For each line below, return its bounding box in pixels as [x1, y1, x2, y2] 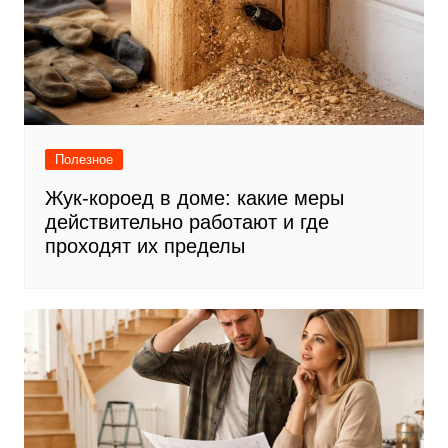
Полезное [54, 151, 113, 167]
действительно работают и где [44, 210, 329, 233]
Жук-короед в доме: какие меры [44, 186, 344, 209]
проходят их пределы [44, 234, 245, 257]
